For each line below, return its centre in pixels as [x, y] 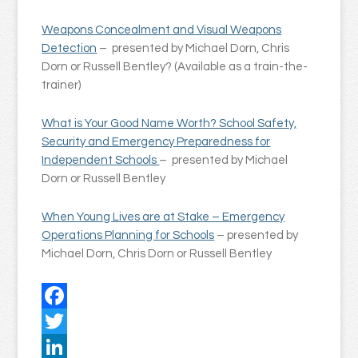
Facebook [68, 321]
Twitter [62, 347]
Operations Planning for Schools [128, 236]
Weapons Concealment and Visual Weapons [162, 30]
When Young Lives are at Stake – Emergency [163, 217]
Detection [70, 49]
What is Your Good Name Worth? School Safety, [169, 124]
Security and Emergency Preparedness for [156, 142]
